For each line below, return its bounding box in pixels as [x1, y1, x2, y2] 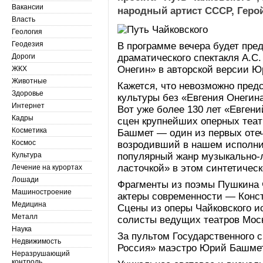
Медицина [12, 200, 46, 208]
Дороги [12, 52, 35, 60]
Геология [12, 28, 42, 36]
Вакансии [12, 3, 43, 11]
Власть [12, 15, 35, 23]
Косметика [12, 126, 47, 134]
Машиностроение [12, 188, 72, 196]
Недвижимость [12, 237, 61, 245]
